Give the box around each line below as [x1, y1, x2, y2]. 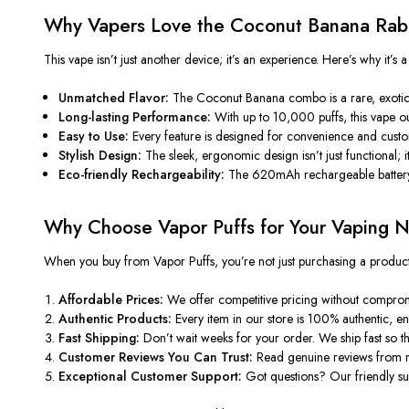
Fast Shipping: [58, 328, 141, 347]
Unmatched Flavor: [58, 88, 170, 107]
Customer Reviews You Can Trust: [58, 347, 254, 366]
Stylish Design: [58, 145, 142, 164]
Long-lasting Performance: [58, 107, 212, 126]
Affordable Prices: [58, 289, 164, 309]
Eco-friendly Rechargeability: [58, 164, 225, 184]
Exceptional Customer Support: [58, 366, 243, 385]
